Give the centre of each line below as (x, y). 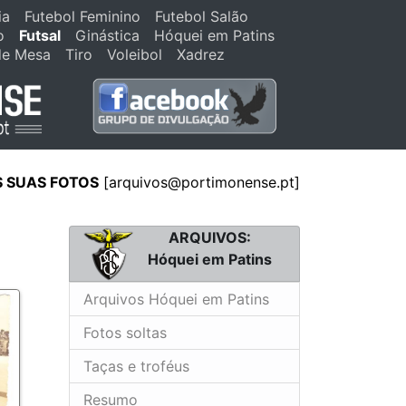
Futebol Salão (201, 16)
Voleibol (135, 54)
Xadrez (201, 54)
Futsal (40, 35)
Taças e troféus (136, 366)
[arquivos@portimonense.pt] (199, 182)
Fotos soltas (125, 332)
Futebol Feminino (82, 16)
